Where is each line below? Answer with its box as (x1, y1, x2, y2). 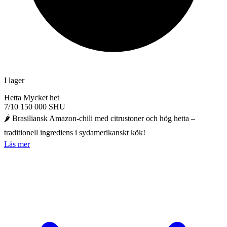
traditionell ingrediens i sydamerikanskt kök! (4, 128, 145, 137)
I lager (4, 75, 24, 85)
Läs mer (4, 139, 30, 148)
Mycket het (23, 93, 59, 102)
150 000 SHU (20, 102, 65, 111)
